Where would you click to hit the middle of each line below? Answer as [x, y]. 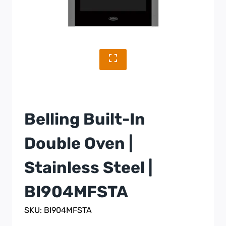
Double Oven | [78, 143]
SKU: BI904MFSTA [58, 210]
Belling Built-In [85, 119]
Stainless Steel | [88, 167]
